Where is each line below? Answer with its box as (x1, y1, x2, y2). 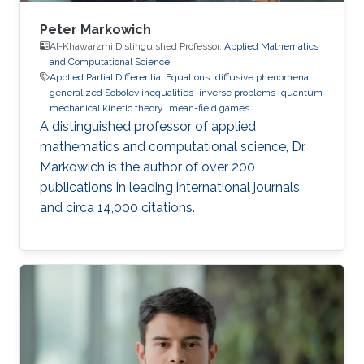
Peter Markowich (40, 21, 151, 37)
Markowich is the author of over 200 (40, 158, 255, 175)
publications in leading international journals (40, 179, 300, 195)
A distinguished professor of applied (40, 118, 256, 134)
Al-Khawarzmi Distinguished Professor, (50, 40, 224, 52)
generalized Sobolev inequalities (50, 86, 193, 98)
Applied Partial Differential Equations (50, 71, 210, 83)
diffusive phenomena (215, 71, 309, 83)
